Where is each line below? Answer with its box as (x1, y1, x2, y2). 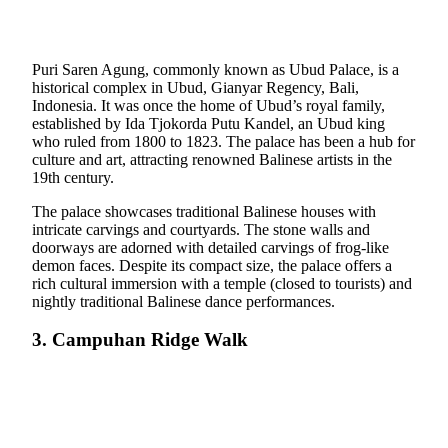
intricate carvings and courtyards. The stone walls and (32, 220, 370, 238)
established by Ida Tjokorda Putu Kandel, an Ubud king (32, 114, 385, 132)
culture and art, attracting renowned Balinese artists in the (32, 150, 392, 168)
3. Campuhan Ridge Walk (32, 329, 248, 351)
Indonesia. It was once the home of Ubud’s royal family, (32, 96, 385, 114)
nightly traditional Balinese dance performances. (32, 292, 335, 310)
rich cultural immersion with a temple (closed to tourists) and (32, 274, 412, 292)
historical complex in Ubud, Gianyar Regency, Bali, (32, 78, 359, 96)
